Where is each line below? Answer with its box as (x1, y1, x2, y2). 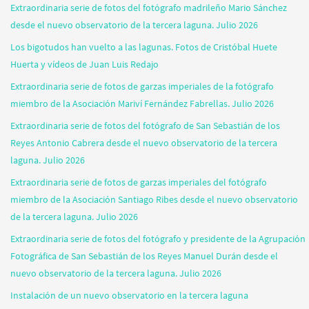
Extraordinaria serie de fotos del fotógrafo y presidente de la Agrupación (10, 232, 306, 246)
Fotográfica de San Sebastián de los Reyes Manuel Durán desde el (10, 250, 278, 263)
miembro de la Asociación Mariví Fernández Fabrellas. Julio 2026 (10, 97, 274, 110)
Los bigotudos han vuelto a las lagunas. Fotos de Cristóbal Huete (10, 41, 277, 54)
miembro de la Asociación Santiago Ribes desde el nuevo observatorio (10, 193, 298, 206)
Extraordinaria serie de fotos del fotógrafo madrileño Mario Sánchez (10, 1, 287, 14)
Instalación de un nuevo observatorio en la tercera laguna (10, 289, 248, 302)
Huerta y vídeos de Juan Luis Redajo (10, 58, 159, 71)
